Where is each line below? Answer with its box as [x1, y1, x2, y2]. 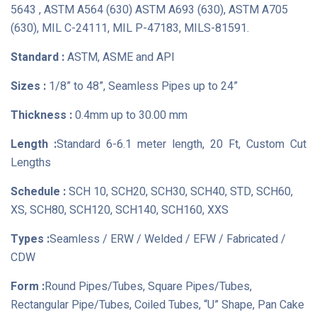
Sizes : [11, 78, 46, 95]
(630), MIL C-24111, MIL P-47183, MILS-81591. [11, 20, 249, 37]
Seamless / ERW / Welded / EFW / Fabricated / [50, 231, 286, 248]
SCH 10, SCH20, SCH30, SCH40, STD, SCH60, [66, 183, 293, 200]
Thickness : [11, 107, 72, 124]
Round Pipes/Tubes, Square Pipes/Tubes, [45, 278, 252, 295]
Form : [11, 278, 45, 295]
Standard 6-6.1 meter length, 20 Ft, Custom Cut [57, 136, 306, 153]
